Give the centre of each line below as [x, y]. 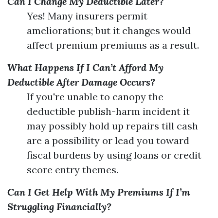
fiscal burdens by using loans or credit [114, 155]
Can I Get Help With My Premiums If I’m [99, 192]
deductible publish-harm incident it [108, 111]
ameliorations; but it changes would [109, 30]
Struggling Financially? [59, 207]
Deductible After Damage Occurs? [81, 82]
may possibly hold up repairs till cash [112, 126]
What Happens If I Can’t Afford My [85, 67]
